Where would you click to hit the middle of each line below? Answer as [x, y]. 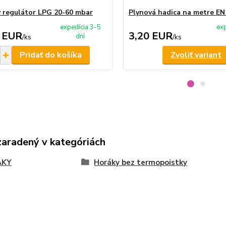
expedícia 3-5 [80, 27]
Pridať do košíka [50, 55]
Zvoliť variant [196, 55]
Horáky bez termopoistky [141, 163]
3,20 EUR [150, 36]
